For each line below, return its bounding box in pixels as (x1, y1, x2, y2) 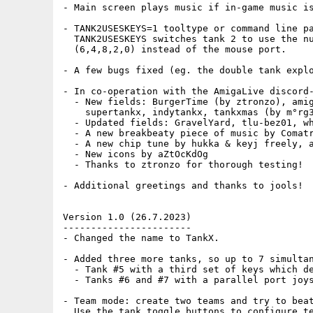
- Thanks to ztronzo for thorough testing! (63, 159, 303, 170)
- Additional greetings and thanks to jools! (63, 180, 303, 191)
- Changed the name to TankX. (63, 233, 219, 243)
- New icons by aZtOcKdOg (63, 149, 208, 159)
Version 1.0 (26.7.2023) (63, 212, 191, 222)
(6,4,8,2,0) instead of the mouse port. (63, 44, 286, 54)
